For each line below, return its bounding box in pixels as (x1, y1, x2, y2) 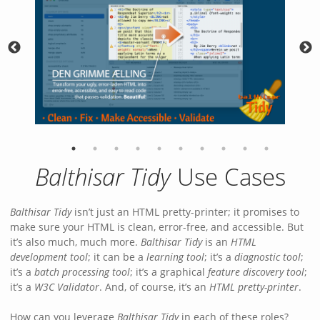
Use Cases (170, 160, 286, 193)
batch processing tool (34, 264, 130, 279)
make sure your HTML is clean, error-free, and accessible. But (10, 219, 304, 234)
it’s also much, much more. (10, 234, 141, 249)
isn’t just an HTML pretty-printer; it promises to (71, 204, 299, 219)
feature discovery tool (208, 264, 304, 279)
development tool (10, 249, 88, 264)
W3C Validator (34, 279, 99, 294)
